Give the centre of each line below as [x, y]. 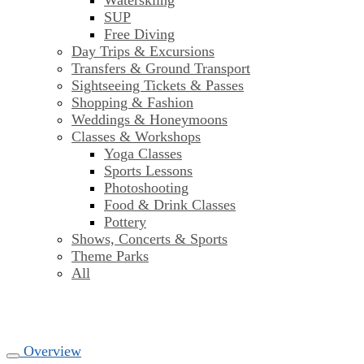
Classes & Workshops [136, 137]
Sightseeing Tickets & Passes [158, 86]
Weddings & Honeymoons [149, 120]
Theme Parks [110, 256]
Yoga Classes [143, 154]
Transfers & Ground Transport [161, 69]
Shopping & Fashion [132, 103]
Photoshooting [146, 188]
